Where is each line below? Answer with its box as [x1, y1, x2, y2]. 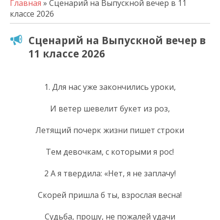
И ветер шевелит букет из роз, [50, 103, 170, 114]
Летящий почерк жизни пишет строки [35, 124, 184, 136]
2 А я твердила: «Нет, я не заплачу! [44, 167, 176, 179]
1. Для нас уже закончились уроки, [44, 81, 176, 92]
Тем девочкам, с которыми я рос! [46, 146, 174, 157]
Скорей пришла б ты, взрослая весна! [38, 189, 182, 200]
